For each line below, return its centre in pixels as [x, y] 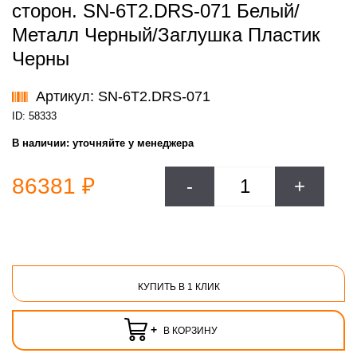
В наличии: [42, 143]
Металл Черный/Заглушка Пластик [166, 34]
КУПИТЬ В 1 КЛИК [178, 286]
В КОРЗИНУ [189, 330]
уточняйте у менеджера [133, 143]
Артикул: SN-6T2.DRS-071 [123, 96]
